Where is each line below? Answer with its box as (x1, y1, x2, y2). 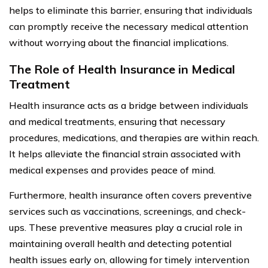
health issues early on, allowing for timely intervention (9, 253, 249, 266)
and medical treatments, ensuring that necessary (9, 115, 226, 127)
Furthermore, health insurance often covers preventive (9, 188, 252, 201)
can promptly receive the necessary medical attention (9, 20, 248, 32)
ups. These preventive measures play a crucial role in (9, 221, 242, 233)
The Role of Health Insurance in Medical (9, 61, 235, 77)
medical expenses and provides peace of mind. (9, 163, 215, 176)
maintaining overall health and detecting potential (9, 237, 232, 249)
